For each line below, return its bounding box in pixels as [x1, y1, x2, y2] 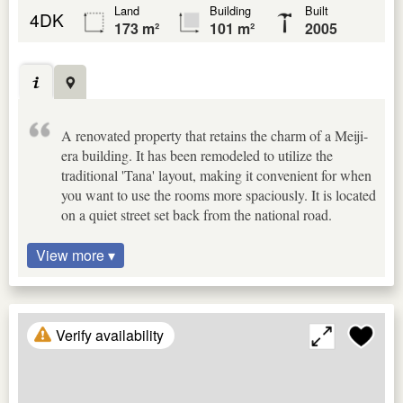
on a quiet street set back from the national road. [61, 205, 332, 225]
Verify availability [56, 325, 164, 346]
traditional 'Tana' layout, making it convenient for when [61, 166, 372, 185]
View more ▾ [36, 245, 115, 266]
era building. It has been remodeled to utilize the [61, 146, 333, 166]
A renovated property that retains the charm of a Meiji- [61, 126, 368, 146]
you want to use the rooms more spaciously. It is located [61, 185, 376, 205]
